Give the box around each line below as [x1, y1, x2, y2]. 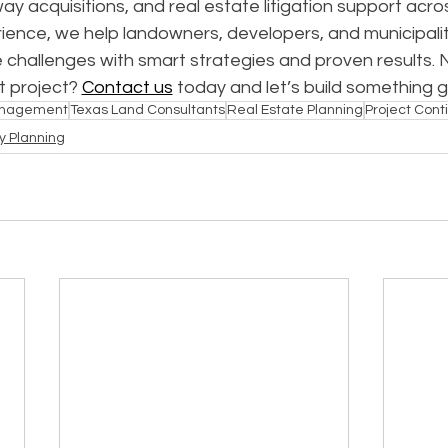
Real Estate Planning [227, 103, 363, 118]
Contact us [81, 78, 173, 98]
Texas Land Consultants [70, 103, 225, 118]
